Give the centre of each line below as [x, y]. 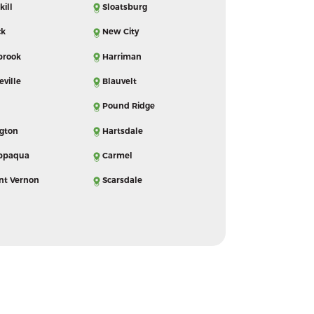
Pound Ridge [128, 106]
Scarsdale [122, 180]
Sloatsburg [124, 7]
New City [120, 32]
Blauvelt [119, 81]
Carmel [117, 156]
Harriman [122, 56]
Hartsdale [122, 131]
